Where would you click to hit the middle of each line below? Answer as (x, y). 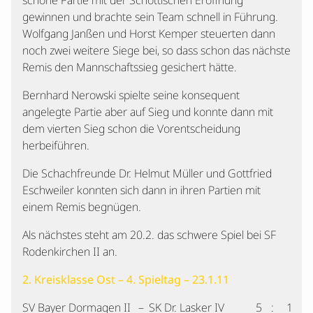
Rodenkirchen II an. (70, 252)
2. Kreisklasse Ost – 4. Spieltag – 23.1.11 (126, 279)
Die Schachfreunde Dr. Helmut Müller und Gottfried (147, 173)
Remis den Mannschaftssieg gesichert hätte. (130, 67)
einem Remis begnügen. (82, 207)
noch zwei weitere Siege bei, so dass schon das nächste (156, 50)
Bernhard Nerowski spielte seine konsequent (131, 95)
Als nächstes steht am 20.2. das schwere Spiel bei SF (149, 235)
